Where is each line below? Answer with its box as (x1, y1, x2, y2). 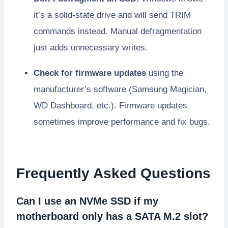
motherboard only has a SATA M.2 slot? (16, 210, 208, 222)
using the (146, 68, 183, 78)
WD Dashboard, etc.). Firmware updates (34, 100, 187, 110)
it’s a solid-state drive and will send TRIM (34, 10, 191, 20)
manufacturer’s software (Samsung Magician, (34, 84, 207, 94)
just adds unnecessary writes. (34, 42, 148, 52)
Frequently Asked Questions (16, 165, 211, 181)
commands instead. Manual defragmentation (34, 26, 202, 36)
